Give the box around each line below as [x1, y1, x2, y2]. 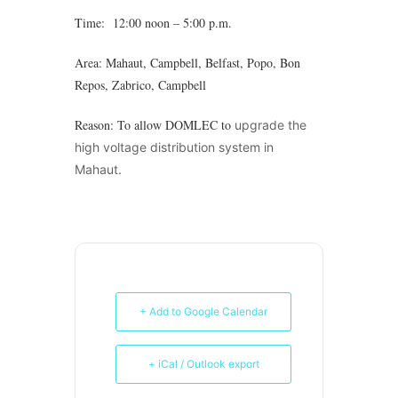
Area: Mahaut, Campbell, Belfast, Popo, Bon [75, 53, 300, 71]
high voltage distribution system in [75, 139, 274, 155]
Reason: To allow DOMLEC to [75, 115, 231, 133]
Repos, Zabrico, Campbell [75, 76, 206, 93]
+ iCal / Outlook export [147, 356, 259, 370]
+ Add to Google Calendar [139, 304, 267, 318]
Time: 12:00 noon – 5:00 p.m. [75, 13, 232, 31]
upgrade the [231, 116, 306, 132]
